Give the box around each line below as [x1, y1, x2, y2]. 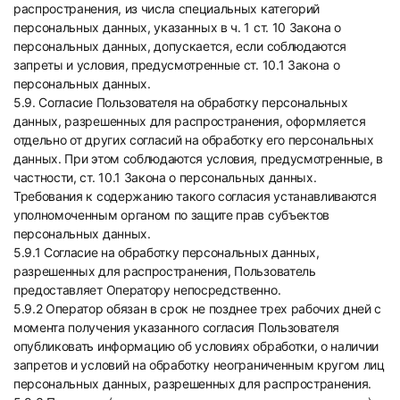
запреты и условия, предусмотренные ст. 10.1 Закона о [13, 57, 340, 72]
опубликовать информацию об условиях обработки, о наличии [13, 338, 379, 354]
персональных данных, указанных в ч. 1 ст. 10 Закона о [13, 20, 342, 35]
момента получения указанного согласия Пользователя [13, 320, 339, 335]
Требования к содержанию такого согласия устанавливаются [13, 188, 377, 204]
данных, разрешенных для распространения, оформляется [13, 113, 366, 129]
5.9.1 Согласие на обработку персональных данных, [13, 245, 320, 260]
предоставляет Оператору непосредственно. [13, 282, 281, 297]
